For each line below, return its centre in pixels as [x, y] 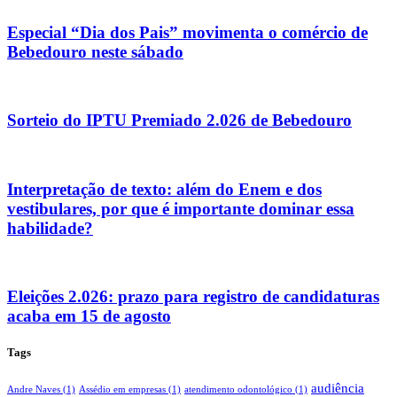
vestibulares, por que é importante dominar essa [181, 208]
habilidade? [50, 228]
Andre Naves [34, 389]
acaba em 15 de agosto [89, 316]
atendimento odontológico [238, 389]
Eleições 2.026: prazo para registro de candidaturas [193, 297]
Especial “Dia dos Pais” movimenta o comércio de [187, 32]
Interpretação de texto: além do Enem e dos [164, 189]
